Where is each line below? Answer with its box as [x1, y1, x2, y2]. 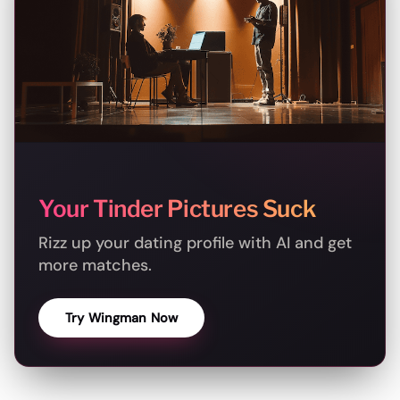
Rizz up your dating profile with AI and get [38, 232, 352, 254]
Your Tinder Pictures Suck [38, 195, 316, 223]
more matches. [38, 254, 152, 277]
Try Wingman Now [65, 310, 179, 327]
